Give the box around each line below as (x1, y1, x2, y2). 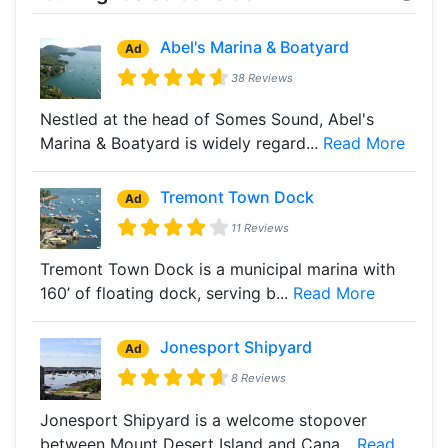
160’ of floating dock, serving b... (40, 283, 293, 304)
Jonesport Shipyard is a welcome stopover (40, 409, 367, 430)
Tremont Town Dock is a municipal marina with (40, 259, 395, 280)
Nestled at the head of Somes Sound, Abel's (40, 108, 374, 129)
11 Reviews (231, 220, 290, 235)
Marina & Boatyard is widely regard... (40, 132, 323, 153)
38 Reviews (231, 70, 294, 85)
